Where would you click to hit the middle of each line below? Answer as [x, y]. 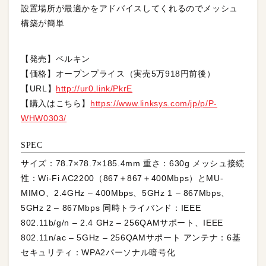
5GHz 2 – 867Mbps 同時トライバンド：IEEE [111, 208]
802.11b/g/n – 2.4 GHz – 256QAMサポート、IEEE [122, 222]
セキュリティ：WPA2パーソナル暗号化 [98, 252]
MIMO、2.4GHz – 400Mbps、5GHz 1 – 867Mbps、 [125, 193]
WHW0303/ [44, 118]
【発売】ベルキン [56, 59]
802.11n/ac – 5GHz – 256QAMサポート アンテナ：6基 [131, 237]
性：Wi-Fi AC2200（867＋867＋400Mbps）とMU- [122, 178]
